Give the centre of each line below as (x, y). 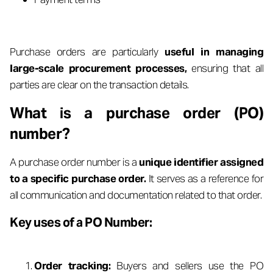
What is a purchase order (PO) (136, 113)
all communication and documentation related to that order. (136, 195)
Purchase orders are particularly (87, 52)
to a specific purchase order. (78, 179)
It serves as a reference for (205, 179)
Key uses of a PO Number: (81, 222)
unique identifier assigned (201, 162)
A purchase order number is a (75, 162)
